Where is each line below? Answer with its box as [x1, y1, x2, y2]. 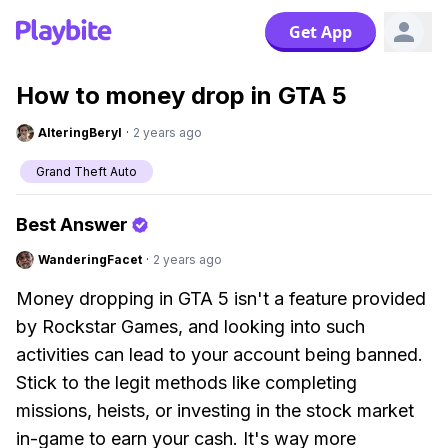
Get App [289, 21, 352, 43]
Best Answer [16, 214, 128, 235]
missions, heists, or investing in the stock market [16, 400, 414, 421]
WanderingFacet [38, 252, 142, 267]
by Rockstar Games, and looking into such [16, 316, 365, 337]
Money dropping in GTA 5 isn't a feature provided [16, 288, 426, 309]
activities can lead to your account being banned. [16, 344, 423, 365]
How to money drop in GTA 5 [16, 81, 347, 110]
